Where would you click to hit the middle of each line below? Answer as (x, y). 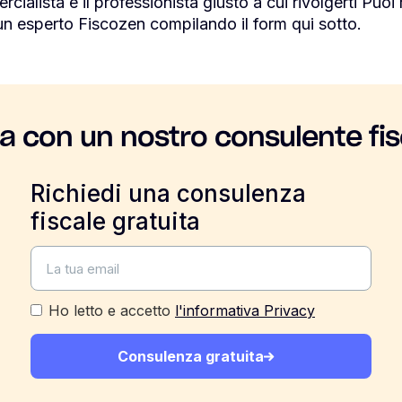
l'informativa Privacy (245, 310)
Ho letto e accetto (112, 310)
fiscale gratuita (115, 221)
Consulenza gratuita (190, 356)
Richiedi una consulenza (168, 193)
